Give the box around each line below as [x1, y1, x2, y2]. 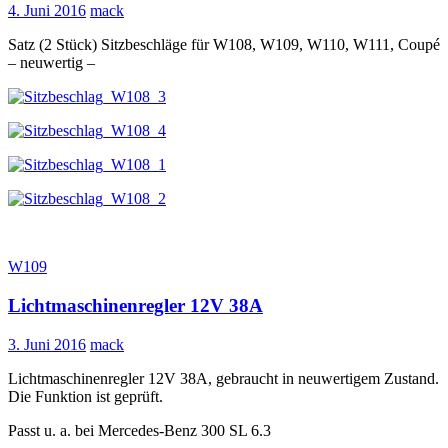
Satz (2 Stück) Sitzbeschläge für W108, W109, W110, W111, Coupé [8, 36, 440, 54]
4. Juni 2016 [8, 2, 86, 20]
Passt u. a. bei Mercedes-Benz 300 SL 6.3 [8, 421, 271, 439]
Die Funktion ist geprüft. [8, 387, 163, 405]
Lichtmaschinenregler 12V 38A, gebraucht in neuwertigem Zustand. [8, 369, 439, 387]
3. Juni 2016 [8, 335, 86, 353]
